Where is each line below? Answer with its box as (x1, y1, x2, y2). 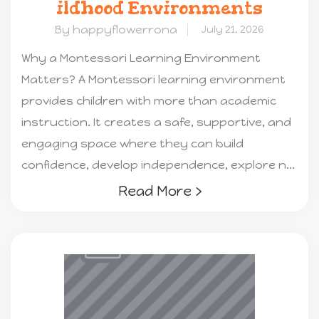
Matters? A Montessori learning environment (21, 72, 286, 86)
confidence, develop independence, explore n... (21, 157, 295, 172)
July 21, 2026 (201, 23, 264, 36)
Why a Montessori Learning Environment (21, 51, 261, 65)
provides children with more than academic (21, 93, 276, 108)
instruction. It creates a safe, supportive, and (21, 115, 291, 129)
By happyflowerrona (55, 22, 177, 36)
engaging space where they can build (21, 136, 244, 150)
